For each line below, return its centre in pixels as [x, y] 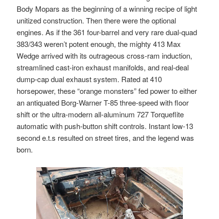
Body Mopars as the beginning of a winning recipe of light [107, 8]
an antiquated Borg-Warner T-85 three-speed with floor [103, 102]
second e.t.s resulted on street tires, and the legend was [106, 137]
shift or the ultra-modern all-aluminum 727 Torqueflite [100, 114]
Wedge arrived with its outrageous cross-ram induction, [105, 55]
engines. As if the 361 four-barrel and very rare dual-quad [107, 32]
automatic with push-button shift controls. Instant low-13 [105, 126]
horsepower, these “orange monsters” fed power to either [107, 90]
